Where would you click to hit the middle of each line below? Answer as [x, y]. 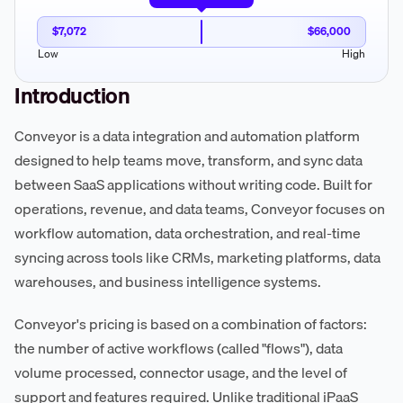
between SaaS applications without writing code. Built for [193, 184]
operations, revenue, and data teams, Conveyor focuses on [200, 208]
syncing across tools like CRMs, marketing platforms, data [197, 257]
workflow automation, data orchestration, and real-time [188, 233]
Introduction [72, 95]
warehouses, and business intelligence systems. [168, 281]
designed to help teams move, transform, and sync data [188, 160]
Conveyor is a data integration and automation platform [187, 135]
